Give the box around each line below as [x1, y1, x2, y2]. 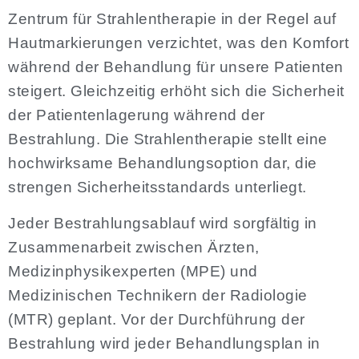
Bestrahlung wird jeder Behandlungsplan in [8, 334, 321, 352]
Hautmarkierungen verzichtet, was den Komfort [8, 34, 349, 52]
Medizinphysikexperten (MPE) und [8, 262, 258, 280]
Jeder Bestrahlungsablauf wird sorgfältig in [8, 214, 317, 232]
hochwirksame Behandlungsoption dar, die [8, 155, 317, 172]
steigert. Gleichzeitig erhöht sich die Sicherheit [8, 83, 345, 100]
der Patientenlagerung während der [8, 107, 265, 124]
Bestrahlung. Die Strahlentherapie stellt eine [8, 131, 328, 148]
